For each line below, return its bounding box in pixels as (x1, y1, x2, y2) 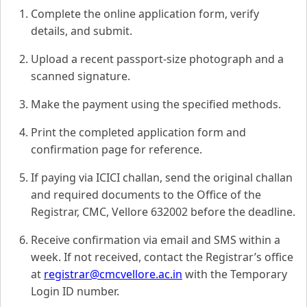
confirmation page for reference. (31, 142, 202, 157)
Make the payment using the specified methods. (31, 97, 281, 112)
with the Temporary (182, 267, 287, 282)
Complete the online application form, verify (31, 6, 259, 21)
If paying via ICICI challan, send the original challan (31, 170, 293, 185)
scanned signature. (31, 69, 130, 84)
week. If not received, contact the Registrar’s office (31, 249, 293, 265)
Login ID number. (31, 284, 119, 299)
